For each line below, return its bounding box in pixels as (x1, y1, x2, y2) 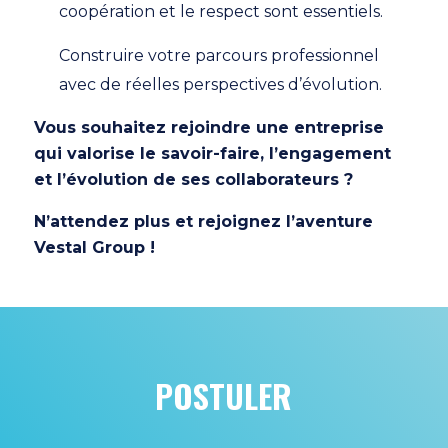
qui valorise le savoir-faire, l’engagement (34, 143, 392, 163)
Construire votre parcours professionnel (59, 45, 380, 65)
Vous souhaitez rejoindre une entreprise (34, 117, 385, 137)
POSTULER (155, 371, 293, 419)
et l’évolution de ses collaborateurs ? (34, 169, 354, 189)
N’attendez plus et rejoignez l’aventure (34, 211, 374, 231)
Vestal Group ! (34, 237, 156, 257)
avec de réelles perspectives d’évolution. (59, 74, 383, 94)
